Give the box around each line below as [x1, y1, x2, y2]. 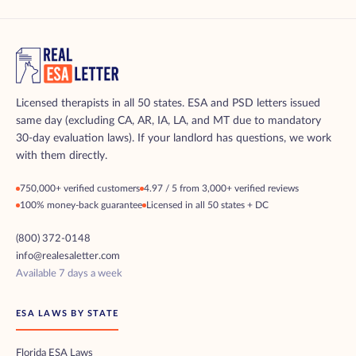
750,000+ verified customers [20, 183, 140, 193]
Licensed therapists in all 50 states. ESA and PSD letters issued [16, 97, 320, 109]
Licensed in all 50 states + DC [146, 199, 269, 210]
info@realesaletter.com [16, 250, 120, 261]
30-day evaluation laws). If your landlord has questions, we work [16, 132, 331, 144]
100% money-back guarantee [20, 199, 142, 210]
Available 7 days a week [16, 268, 122, 278]
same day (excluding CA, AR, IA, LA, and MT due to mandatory [16, 114, 321, 126]
